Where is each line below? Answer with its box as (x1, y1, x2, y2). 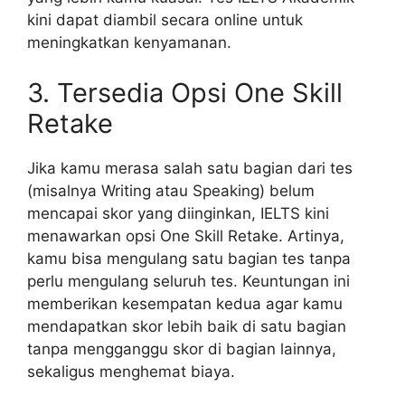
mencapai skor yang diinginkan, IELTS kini (27, 203, 329, 222)
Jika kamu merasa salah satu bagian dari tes (27, 158, 353, 177)
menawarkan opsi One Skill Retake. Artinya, (27, 226, 344, 245)
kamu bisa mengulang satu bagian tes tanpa (27, 249, 351, 268)
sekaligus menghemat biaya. (27, 362, 235, 381)
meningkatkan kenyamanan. (27, 33, 231, 52)
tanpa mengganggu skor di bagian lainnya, (27, 339, 336, 358)
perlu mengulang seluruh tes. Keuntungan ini (27, 271, 350, 290)
